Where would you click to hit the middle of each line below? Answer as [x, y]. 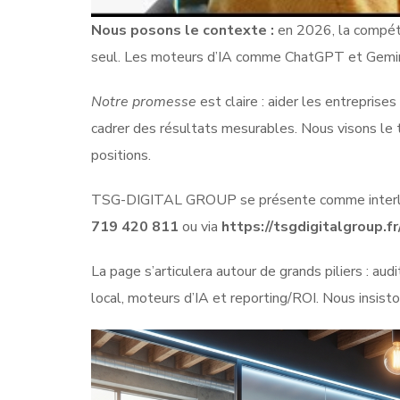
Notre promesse [144, 101]
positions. [121, 155]
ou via [200, 226]
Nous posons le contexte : [183, 30]
